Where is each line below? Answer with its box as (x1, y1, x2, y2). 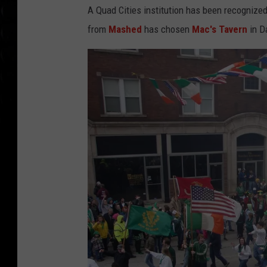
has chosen (142, 23, 192, 36)
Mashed (108, 23, 142, 36)
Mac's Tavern (192, 23, 247, 36)
